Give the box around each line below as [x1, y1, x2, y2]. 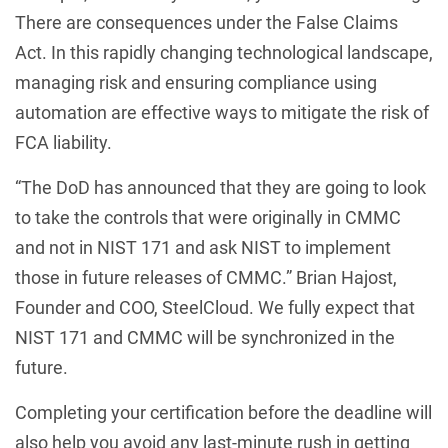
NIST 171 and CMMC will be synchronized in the [15, 327, 395, 348]
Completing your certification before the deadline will [15, 402, 432, 423]
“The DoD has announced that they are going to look [15, 177, 426, 198]
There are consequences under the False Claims [15, 12, 398, 33]
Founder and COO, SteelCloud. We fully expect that [15, 297, 415, 318]
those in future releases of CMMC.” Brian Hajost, [15, 267, 397, 288]
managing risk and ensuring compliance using [15, 72, 377, 93]
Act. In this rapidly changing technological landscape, [15, 42, 433, 63]
